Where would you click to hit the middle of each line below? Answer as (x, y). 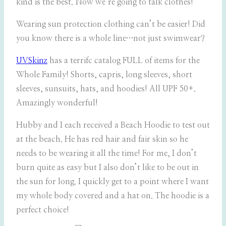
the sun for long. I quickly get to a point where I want (112, 182)
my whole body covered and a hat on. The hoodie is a (113, 196)
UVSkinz (32, 61)
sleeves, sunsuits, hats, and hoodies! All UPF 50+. (106, 89)
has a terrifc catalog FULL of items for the (124, 61)
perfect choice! (43, 210)
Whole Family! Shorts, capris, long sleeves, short (104, 75)
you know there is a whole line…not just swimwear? (110, 39)
